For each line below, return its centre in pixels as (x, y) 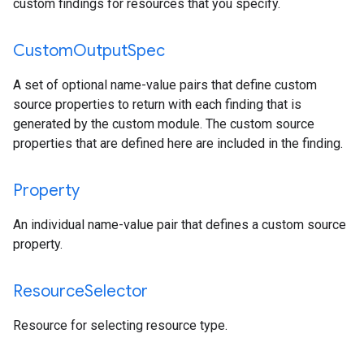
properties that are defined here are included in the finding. (178, 143)
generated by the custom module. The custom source (164, 124)
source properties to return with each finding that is (157, 104)
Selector (116, 291)
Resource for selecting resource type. (120, 325)
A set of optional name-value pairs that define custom (165, 85)
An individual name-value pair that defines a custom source (180, 225)
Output (100, 51)
